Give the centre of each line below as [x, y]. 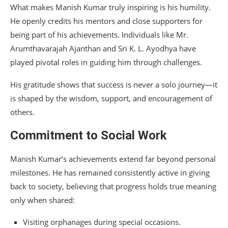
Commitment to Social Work [89, 136]
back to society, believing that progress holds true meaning [113, 187]
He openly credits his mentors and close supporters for [106, 21]
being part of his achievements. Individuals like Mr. [99, 35]
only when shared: [42, 200]
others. [22, 112]
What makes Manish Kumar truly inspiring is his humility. [110, 7]
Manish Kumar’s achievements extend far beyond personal [113, 159]
